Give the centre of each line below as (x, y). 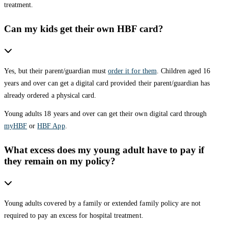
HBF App (51, 126)
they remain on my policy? (60, 161)
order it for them (132, 71)
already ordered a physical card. (50, 95)
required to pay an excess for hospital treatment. (74, 215)
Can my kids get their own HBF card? (84, 28)
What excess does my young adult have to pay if (104, 150)
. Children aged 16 (183, 71)
